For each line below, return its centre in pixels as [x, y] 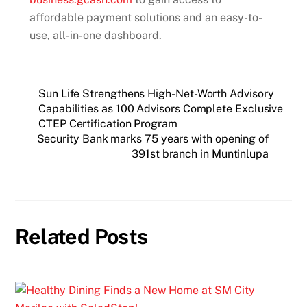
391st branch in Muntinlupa [200, 154]
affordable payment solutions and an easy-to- [146, 18]
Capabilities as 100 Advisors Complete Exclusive [161, 109]
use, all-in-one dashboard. [95, 36]
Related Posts [82, 236]
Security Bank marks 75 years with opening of [152, 139]
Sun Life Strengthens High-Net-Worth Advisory [156, 94]
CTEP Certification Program [108, 124]
